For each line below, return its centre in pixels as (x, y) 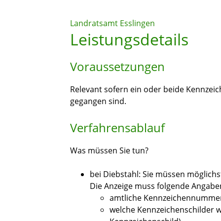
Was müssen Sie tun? (109, 151)
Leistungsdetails (129, 39)
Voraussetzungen (117, 67)
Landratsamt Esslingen (112, 23)
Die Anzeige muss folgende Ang (148, 186)
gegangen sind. (98, 101)
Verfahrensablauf (117, 128)
